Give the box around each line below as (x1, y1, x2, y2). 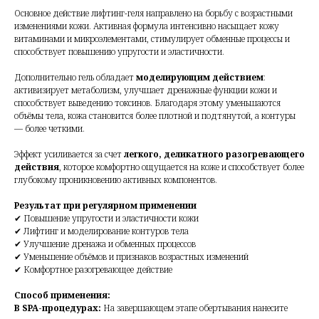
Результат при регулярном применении (14, 199, 197, 211)
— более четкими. (14, 122, 85, 135)
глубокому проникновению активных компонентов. (14, 173, 217, 186)
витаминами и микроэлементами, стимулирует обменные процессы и (14, 32, 290, 45)
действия (14, 160, 59, 173)
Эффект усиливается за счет (14, 147, 124, 160)
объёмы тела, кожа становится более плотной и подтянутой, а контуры (14, 109, 296, 122)
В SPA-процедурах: (14, 301, 103, 314)
